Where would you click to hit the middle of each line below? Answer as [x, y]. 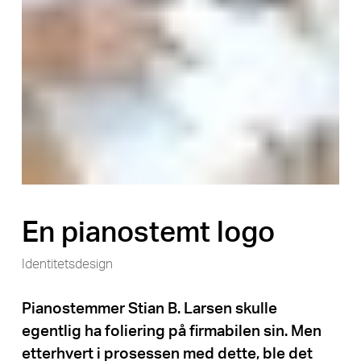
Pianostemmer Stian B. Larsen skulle [149, 309]
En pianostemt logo [148, 233]
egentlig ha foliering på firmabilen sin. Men [171, 331]
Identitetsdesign [67, 264]
